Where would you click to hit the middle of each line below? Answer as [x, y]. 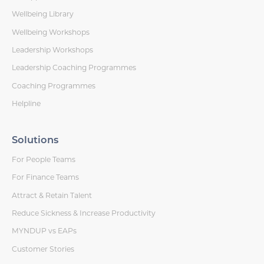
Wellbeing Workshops [51, 32]
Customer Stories [43, 249]
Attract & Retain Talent [52, 195]
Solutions [35, 141]
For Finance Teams [46, 177]
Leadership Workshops [53, 50]
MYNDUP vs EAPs [44, 231]
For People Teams [44, 160]
